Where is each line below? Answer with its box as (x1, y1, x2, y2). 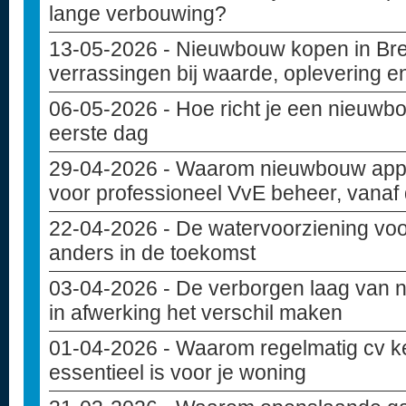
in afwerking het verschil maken (49, 301, 343, 324)
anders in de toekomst (49, 241, 256, 265)
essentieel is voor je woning (49, 361, 306, 384)
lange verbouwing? (49, 2, 227, 25)
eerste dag (49, 121, 149, 145)
